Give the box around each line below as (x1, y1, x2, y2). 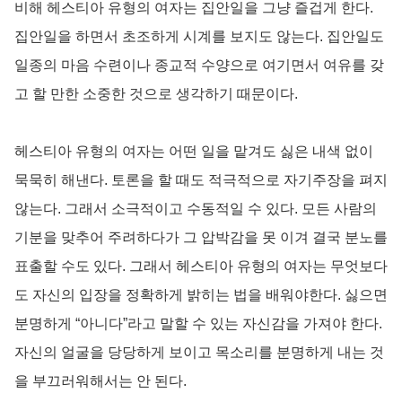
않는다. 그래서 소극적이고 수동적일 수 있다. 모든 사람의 (14, 200, 377, 216)
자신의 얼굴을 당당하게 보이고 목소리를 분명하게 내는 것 (14, 344, 384, 360)
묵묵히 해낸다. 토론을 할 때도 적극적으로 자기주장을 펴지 (14, 171, 388, 188)
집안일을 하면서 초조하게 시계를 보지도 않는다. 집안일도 (14, 28, 384, 44)
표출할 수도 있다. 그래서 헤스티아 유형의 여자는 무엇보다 (14, 258, 388, 274)
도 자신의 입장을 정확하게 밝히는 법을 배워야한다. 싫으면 (14, 286, 388, 302)
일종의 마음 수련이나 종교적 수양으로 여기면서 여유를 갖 (14, 57, 384, 73)
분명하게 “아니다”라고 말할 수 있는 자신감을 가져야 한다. (14, 315, 382, 331)
